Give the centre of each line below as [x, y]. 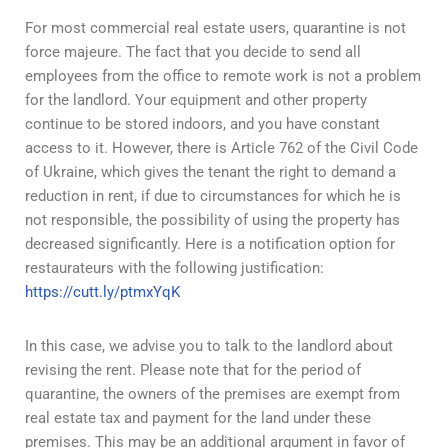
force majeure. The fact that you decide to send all [193, 51]
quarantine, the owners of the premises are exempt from [212, 393]
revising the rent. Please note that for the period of [193, 369]
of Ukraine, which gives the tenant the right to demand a [210, 171]
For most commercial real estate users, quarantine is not [215, 27]
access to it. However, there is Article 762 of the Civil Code [221, 147]
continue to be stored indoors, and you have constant [202, 123]
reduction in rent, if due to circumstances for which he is [213, 195]
